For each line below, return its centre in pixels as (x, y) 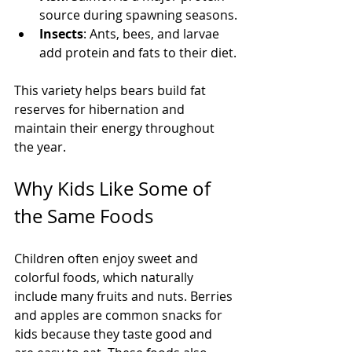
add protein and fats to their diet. (138, 53)
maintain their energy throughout (116, 128)
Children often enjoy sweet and (108, 258)
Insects (61, 34)
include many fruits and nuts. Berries (125, 296)
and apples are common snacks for (120, 315)
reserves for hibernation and (101, 109)
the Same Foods (84, 216)
